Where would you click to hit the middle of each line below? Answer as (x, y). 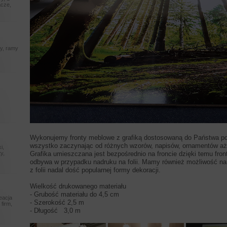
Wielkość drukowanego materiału (78, 186)
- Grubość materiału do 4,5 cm (74, 194)
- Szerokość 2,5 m (57, 202)
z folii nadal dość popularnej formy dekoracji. (95, 170)
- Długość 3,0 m (55, 211)
